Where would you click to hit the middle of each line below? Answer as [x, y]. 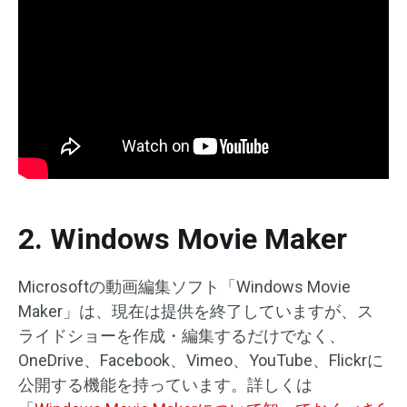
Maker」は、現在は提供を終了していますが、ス [196, 311]
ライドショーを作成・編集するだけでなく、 [182, 335]
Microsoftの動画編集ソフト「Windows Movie [184, 286]
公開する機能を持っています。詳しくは [165, 384]
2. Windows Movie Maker [183, 238]
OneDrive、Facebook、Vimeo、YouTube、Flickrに [201, 360]
